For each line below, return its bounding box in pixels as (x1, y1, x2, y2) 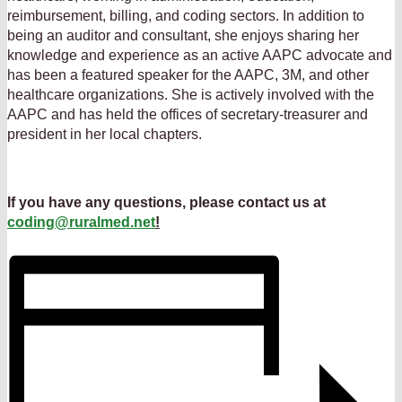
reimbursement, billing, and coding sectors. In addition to (7, 7, 364, 23)
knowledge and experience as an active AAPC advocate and (7, 47, 392, 63)
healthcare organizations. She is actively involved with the (7, 86, 374, 102)
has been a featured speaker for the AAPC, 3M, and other (7, 66, 369, 83)
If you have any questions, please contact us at (7, 194, 326, 210)
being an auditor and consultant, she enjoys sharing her (7, 27, 359, 43)
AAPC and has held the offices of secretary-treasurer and (7, 106, 368, 122)
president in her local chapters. (7, 126, 202, 142)
